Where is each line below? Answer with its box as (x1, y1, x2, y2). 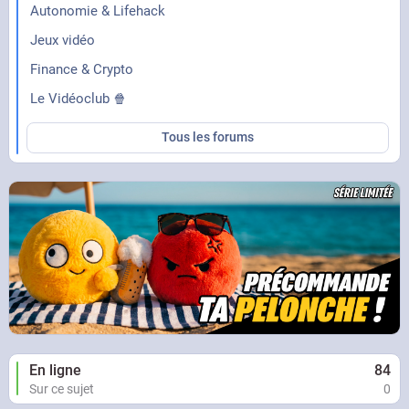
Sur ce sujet (28, 381, 94, 396)
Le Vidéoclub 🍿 (29, 89, 127, 107)
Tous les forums (161, 129, 254, 145)
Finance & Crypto (29, 60, 133, 78)
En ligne (28, 361, 81, 379)
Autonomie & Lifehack (29, 2, 165, 19)
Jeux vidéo (29, 31, 95, 48)
